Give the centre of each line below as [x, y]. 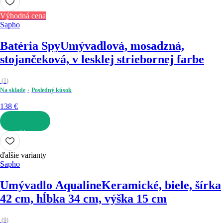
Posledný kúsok [52, 90]
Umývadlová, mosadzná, [122, 46]
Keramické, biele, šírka [161, 185]
